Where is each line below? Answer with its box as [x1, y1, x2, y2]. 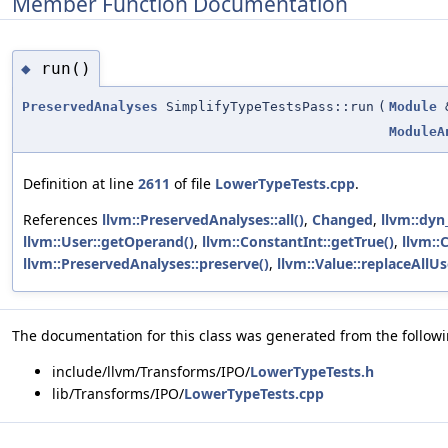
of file [170, 174, 215, 194]
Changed [312, 210, 373, 230]
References [23, 210, 102, 230]
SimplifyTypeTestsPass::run [158, 99, 374, 115]
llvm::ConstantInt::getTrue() [202, 232, 394, 252]
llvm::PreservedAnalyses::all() [102, 210, 304, 230]
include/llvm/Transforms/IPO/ [52, 362, 250, 382]
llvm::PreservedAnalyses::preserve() [23, 254, 269, 274]
